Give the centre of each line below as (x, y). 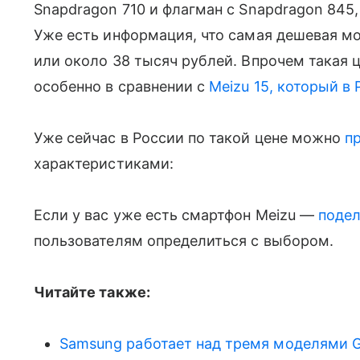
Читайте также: (92, 292)
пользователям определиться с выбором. (184, 241)
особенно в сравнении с (122, 86)
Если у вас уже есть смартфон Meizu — (176, 215)
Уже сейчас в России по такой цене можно (190, 138)
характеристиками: (104, 164)
